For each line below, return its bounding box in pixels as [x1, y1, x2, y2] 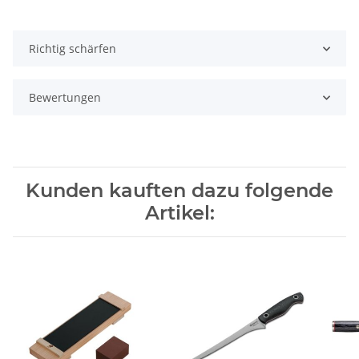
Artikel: [144, 201, 215, 225]
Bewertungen [29, 90, 101, 106]
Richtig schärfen [29, 41, 116, 57]
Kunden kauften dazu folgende [26, 179, 333, 203]
